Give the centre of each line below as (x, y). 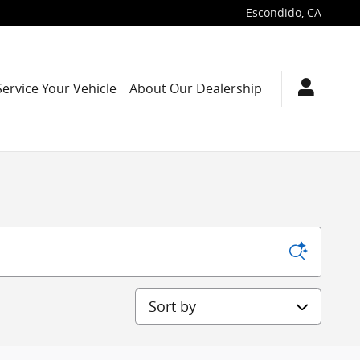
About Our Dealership (196, 88)
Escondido (274, 13)
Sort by (154, 299)
